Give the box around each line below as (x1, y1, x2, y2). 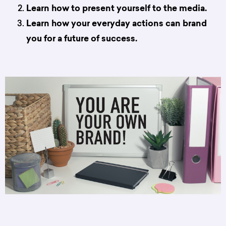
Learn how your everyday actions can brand (26, 20, 207, 29)
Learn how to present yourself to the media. (26, 5, 207, 14)
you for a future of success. (26, 35, 137, 44)
